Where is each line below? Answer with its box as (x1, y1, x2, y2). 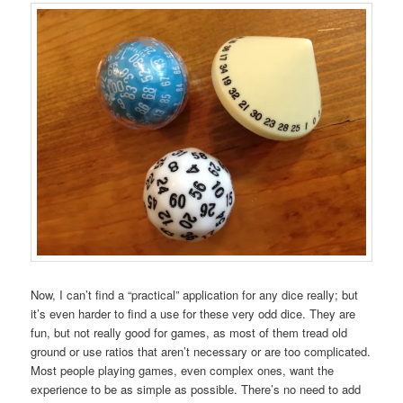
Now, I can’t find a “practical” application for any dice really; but (31, 286, 359, 304)
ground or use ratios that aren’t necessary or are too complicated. (31, 343, 372, 361)
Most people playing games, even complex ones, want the (31, 362, 335, 380)
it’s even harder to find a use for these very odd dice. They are (31, 305, 356, 323)
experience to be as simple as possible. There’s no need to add (31, 381, 362, 399)
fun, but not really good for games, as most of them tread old (31, 324, 348, 342)
